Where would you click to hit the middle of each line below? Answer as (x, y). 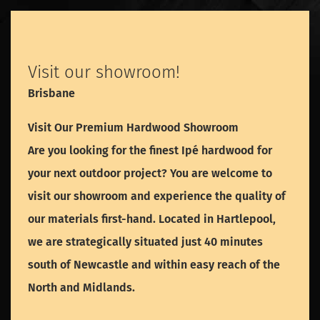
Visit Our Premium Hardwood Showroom (133, 128)
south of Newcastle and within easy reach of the (154, 265)
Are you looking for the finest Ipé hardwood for (150, 151)
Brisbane (51, 94)
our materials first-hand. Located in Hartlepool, (152, 219)
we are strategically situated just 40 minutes (145, 242)
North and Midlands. (81, 288)
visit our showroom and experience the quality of (157, 196)
